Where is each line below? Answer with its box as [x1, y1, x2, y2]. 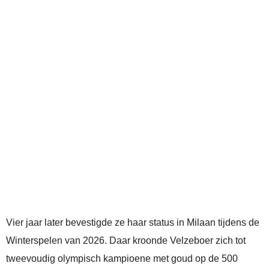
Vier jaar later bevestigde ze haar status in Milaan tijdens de [6, 217, 259, 228]
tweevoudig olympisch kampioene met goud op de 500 [6, 253, 238, 264]
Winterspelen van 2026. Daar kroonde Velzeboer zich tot [6, 235, 246, 246]
